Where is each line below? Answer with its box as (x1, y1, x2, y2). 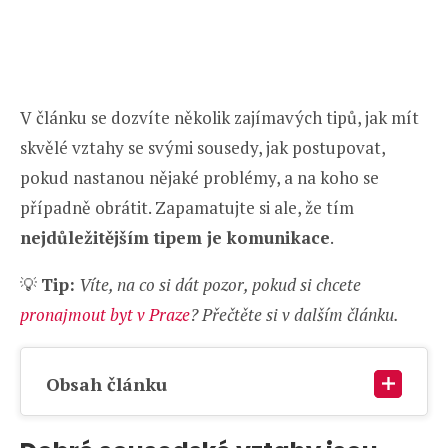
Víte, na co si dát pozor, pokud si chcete (79, 273, 361, 297)
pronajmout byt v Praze (20, 303, 190, 327)
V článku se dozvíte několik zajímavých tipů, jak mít (20, 106, 419, 130)
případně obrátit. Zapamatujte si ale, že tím (20, 196, 354, 220)
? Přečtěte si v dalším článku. (190, 303, 399, 327)
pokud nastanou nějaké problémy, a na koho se (20, 166, 379, 190)
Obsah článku (46, 372, 167, 397)
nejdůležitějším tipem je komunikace (20, 226, 330, 250)
